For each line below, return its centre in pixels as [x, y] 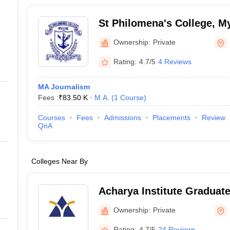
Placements [171, 118]
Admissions [122, 118]
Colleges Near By [59, 161]
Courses [51, 118]
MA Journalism [64, 87]
